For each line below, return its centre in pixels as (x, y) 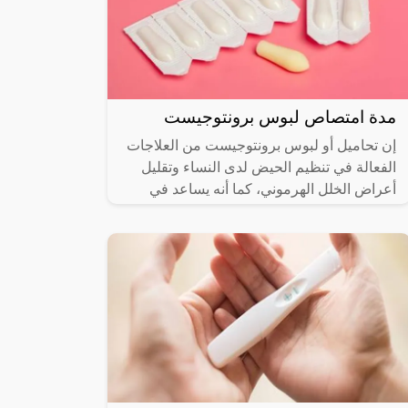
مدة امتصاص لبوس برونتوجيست (280, 117)
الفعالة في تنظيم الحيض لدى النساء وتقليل (269, 168)
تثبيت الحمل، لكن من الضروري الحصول (277, 211)
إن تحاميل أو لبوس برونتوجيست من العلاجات (261, 146)
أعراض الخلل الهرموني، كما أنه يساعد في (273, 189)
